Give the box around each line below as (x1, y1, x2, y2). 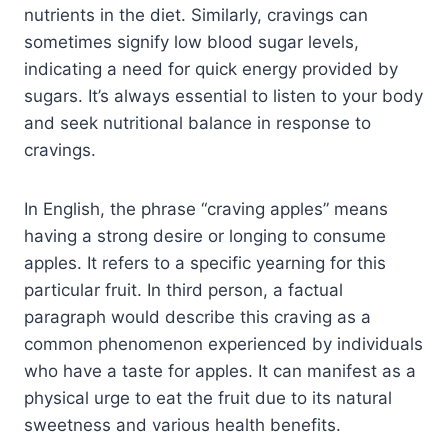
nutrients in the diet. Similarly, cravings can (24, 4, 368, 25)
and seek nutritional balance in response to (24, 112, 371, 133)
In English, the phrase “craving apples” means (24, 198, 388, 219)
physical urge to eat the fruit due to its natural (24, 387, 392, 408)
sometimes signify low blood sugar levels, (24, 31, 359, 52)
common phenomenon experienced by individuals (24, 333, 423, 354)
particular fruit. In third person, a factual (24, 279, 343, 300)
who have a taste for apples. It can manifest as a (24, 360, 416, 381)
